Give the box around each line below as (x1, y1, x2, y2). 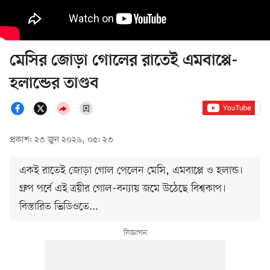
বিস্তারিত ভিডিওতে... (19, 199, 98, 215)
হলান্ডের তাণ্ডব (10, 75, 99, 94)
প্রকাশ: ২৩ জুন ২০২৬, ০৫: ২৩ (10, 134, 113, 146)
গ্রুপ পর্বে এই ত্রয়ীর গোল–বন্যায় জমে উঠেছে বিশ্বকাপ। (19, 181, 226, 196)
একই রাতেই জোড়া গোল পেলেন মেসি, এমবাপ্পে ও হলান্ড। (19, 163, 243, 178)
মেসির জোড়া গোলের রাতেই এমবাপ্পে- (10, 52, 238, 71)
